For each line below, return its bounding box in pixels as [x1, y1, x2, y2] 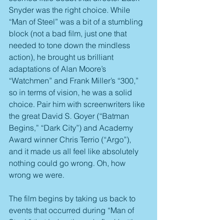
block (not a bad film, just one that [9, 28, 129, 39]
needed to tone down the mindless [9, 40, 132, 51]
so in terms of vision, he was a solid [9, 87, 134, 98]
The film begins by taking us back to [9, 193, 137, 204]
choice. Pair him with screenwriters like [9, 99, 147, 110]
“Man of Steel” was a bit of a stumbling [9, 17, 145, 27]
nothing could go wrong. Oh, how [9, 158, 128, 168]
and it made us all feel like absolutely [9, 146, 140, 157]
